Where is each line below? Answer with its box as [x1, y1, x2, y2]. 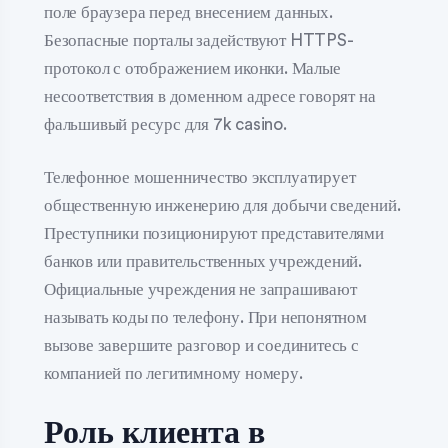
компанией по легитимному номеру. [44, 365, 303, 382]
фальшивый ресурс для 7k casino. [44, 115, 287, 133]
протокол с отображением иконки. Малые [44, 59, 341, 77]
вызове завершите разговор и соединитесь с [44, 337, 359, 354]
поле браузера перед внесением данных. [44, 3, 333, 21]
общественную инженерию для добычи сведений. [44, 197, 401, 214]
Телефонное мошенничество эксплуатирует [44, 169, 356, 186]
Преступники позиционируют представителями [44, 225, 384, 242]
